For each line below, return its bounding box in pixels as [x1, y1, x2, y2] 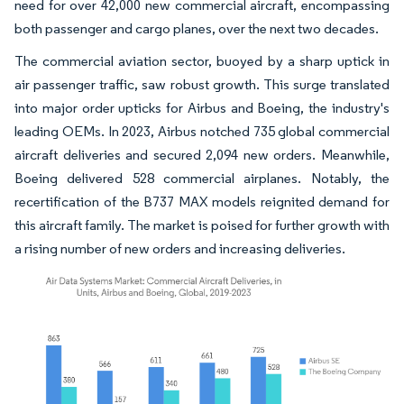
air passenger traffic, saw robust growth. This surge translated [14, 76, 390, 93]
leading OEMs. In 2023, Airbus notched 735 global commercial [14, 123, 390, 140]
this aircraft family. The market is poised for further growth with [14, 216, 390, 234]
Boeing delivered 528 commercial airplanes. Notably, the [14, 170, 390, 187]
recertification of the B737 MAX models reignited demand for [14, 193, 390, 210]
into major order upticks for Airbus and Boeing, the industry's [14, 99, 390, 116]
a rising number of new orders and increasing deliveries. [14, 240, 345, 257]
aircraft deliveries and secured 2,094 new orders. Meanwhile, [14, 146, 390, 163]
